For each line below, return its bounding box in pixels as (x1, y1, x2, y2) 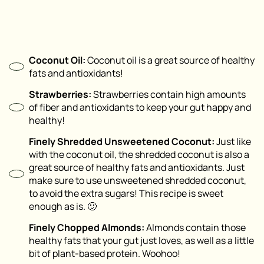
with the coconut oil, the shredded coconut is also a (29, 147, 249, 161)
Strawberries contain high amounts (91, 87, 246, 101)
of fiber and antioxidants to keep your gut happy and (29, 100, 251, 114)
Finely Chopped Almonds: (29, 220, 144, 234)
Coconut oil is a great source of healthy (85, 53, 255, 67)
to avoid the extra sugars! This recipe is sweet (29, 186, 223, 200)
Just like (214, 134, 251, 148)
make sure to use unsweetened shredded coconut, (29, 173, 246, 187)
